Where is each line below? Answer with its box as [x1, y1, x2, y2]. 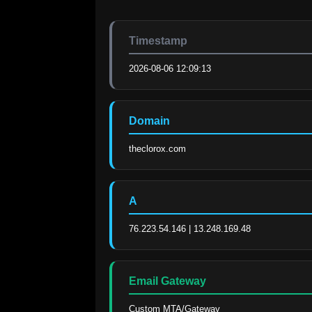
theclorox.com [129, 143, 186, 154]
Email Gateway [129, 274, 206, 287]
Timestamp [129, 34, 187, 47]
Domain [129, 114, 170, 127]
